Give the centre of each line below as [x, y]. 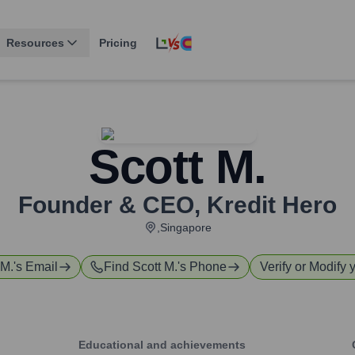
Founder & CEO [106, 205]
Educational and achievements [162, 345]
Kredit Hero [272, 205]
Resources [35, 43]
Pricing [118, 43]
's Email [36, 267]
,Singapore [184, 228]
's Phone [202, 267]
